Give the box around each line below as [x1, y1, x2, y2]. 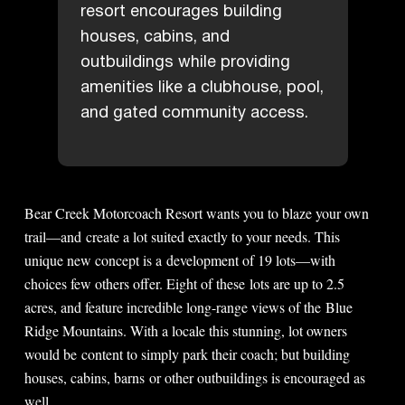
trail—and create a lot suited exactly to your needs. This [24, 226, 341, 246]
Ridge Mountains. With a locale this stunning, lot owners [24, 320, 348, 340]
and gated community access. [80, 99, 308, 126]
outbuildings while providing [80, 49, 290, 75]
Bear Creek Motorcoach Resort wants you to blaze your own [24, 202, 370, 222]
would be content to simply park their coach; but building [24, 344, 351, 363]
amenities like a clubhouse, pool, [80, 74, 324, 100]
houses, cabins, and [80, 24, 230, 50]
